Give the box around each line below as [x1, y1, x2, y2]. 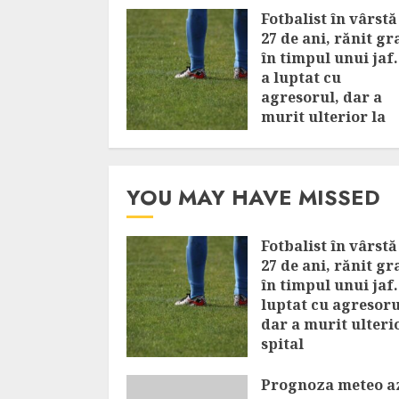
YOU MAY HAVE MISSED [126, 182, 380, 213]
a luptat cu [261, 68, 341, 87]
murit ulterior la [261, 107, 386, 126]
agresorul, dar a [261, 87, 382, 107]
